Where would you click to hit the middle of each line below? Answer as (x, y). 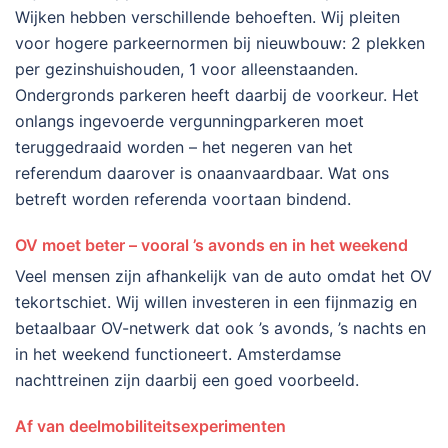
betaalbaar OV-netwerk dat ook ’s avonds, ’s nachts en (220, 328)
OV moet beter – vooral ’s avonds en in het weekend (211, 245)
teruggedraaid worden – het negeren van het (184, 147)
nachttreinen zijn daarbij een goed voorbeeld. (187, 380)
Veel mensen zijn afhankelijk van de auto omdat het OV (223, 276)
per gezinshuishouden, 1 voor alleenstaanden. (186, 69)
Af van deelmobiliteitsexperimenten (150, 426)
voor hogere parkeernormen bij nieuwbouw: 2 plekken (220, 43)
